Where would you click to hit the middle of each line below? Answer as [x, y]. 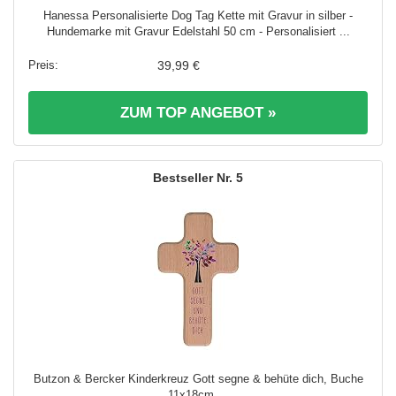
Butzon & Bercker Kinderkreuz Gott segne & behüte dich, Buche [198, 379]
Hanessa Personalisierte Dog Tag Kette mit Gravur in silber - [198, 16]
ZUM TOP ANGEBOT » [198, 113]
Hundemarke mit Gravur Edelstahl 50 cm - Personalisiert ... [198, 32]
